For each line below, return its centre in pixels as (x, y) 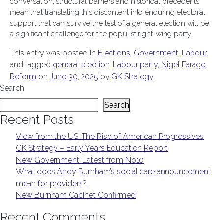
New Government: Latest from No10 (80, 160)
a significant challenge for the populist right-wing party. (101, 34)
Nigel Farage (183, 65)
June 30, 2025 (74, 76)
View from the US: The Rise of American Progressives (110, 136)
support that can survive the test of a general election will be (110, 23)
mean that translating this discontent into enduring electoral (108, 12)
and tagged (31, 65)
